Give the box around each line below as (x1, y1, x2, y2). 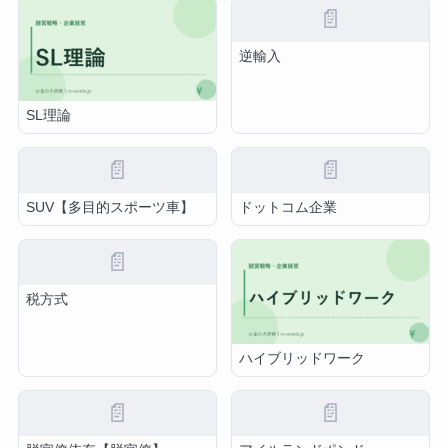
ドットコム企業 (239, 199, 338, 215)
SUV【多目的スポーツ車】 (26, 199, 195, 215)
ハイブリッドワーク (239, 350, 366, 366)
